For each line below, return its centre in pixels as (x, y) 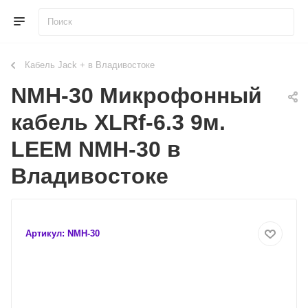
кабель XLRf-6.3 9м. (118, 122)
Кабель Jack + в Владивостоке (90, 65)
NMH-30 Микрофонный (136, 96)
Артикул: (45, 233)
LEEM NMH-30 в (96, 149)
